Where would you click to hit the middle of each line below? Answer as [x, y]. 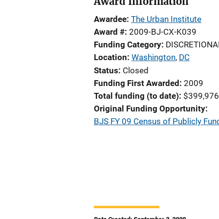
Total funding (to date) [136, 96]
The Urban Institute [166, 19]
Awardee [110, 19]
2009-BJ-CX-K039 [163, 32]
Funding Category [128, 44]
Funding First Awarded [137, 83]
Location [110, 57]
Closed [136, 70]
